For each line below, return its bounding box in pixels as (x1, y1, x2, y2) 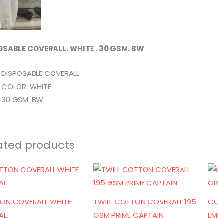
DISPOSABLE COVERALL (1, 68, 79, 79)
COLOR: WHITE (1, 81, 51, 92)
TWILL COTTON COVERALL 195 (93, 197, 197, 207)
